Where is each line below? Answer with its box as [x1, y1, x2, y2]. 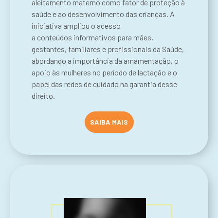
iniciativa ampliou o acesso [32, 20, 121, 30]
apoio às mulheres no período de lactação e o [32, 67, 177, 77]
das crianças [126, 9, 166, 18]
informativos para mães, [72, 32, 153, 42]
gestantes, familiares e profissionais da [32, 44, 162, 54]
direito [32, 91, 53, 100]
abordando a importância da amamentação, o [32, 55, 179, 65]
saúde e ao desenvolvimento [32, 9, 126, 18]
